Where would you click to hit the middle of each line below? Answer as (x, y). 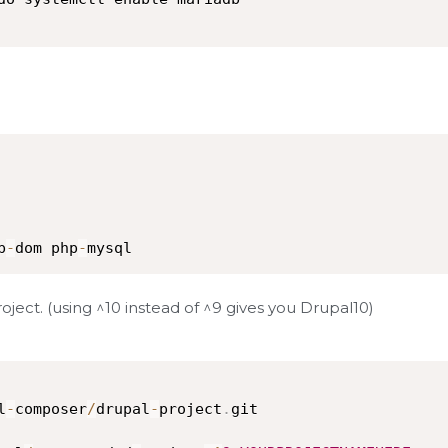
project (190, 409)
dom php (46, 248)
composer (51, 409)
